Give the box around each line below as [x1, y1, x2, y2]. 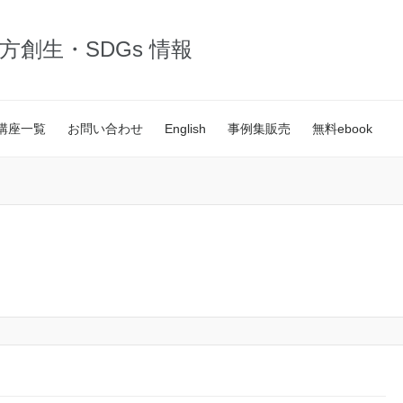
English [165, 121, 206, 136]
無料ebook [312, 121, 372, 136]
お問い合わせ [67, 121, 143, 136]
